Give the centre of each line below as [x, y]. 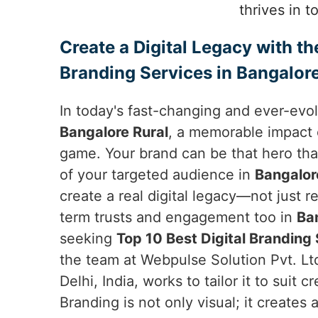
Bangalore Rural [114, 132]
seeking [88, 238]
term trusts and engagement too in [178, 217]
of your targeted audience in [157, 175]
